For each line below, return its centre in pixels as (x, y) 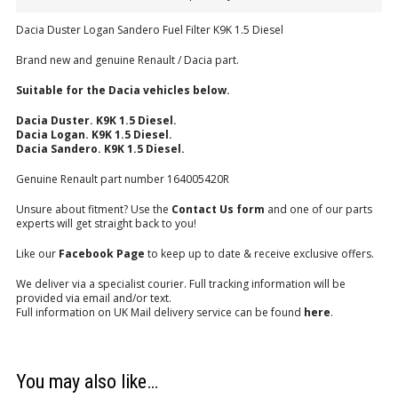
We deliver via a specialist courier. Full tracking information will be (181, 284)
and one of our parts (318, 210)
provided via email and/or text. (94, 298)
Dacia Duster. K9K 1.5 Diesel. (96, 121)
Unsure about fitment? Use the (94, 210)
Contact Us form (218, 210)
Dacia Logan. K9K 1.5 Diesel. (94, 135)
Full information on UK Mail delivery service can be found (160, 313)
